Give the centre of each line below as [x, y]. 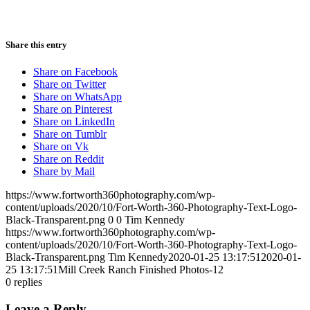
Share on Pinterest [73, 109]
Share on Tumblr [70, 134]
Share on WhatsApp [77, 97]
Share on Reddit [69, 159]
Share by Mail [64, 172]
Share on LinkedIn [74, 122]
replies [28, 282]
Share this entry [36, 44]
